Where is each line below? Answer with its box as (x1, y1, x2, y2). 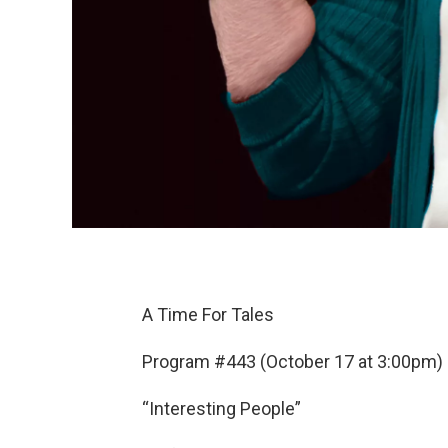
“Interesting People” (142, 398, 301, 419)
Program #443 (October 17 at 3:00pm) (142, 351, 443, 372)
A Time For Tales (142, 304, 274, 325)
